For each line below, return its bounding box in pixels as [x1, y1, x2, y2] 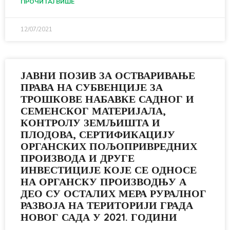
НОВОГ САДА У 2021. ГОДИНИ [21, 210, 177, 223]
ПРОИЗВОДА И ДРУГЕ [21, 151, 135, 164]
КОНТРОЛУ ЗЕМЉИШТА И [21, 116, 160, 129]
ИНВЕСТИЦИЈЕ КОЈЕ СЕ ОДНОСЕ [21, 163, 197, 176]
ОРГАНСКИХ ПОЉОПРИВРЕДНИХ [21, 140, 197, 152]
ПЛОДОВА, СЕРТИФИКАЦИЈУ [21, 128, 175, 141]
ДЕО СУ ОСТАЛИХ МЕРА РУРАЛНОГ [21, 187, 206, 200]
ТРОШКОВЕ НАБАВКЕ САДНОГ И [21, 92, 194, 105]
